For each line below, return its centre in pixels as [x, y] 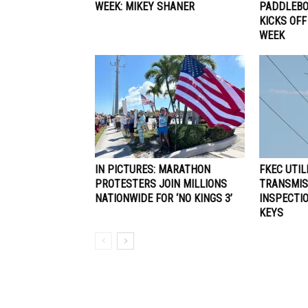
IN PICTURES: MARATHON [153, 169]
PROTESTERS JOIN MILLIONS [161, 184]
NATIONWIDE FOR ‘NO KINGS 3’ [164, 198]
